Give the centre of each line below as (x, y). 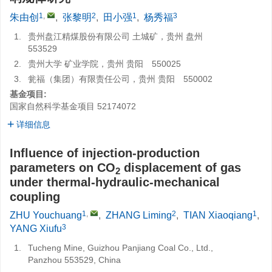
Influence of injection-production (105, 153)
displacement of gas (181, 168)
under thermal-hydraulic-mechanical (115, 182)
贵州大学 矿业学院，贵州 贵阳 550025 (104, 64)
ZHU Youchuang (46, 215)
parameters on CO (63, 168)
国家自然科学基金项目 (52, 106)
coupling (35, 197)
